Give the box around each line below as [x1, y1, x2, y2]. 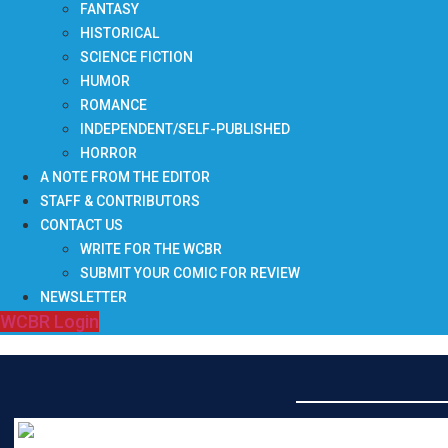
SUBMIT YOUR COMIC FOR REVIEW [80, 265, 300, 281]
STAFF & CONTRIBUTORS [40, 193, 200, 209]
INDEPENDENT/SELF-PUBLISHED [80, 121, 290, 137]
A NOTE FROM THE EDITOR [40, 169, 210, 185]
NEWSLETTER [40, 289, 127, 305]
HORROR [80, 145, 137, 161]
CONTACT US [40, 217, 123, 233]
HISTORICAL [80, 25, 159, 41]
